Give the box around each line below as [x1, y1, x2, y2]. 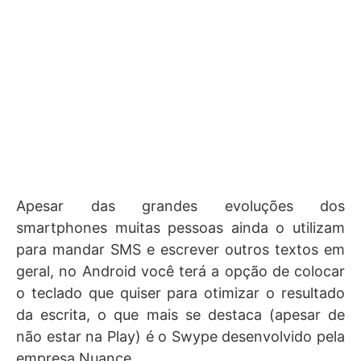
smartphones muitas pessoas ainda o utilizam [16, 219, 345, 236]
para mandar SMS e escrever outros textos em [16, 241, 345, 258]
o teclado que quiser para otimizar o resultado [16, 284, 345, 301]
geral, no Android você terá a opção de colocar [16, 263, 345, 280]
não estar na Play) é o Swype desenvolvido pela [16, 328, 345, 345]
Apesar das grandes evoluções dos [16, 197, 345, 214]
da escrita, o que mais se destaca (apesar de [16, 306, 345, 323]
